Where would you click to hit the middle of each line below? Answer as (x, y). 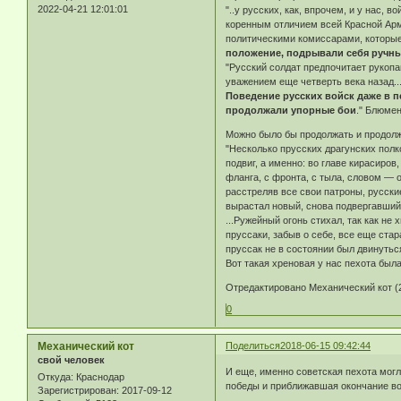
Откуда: (55, 376)
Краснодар (99, 376)
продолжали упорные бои (291, 110)
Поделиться (253, 345)
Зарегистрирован (77, 390)
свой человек (71, 359)
